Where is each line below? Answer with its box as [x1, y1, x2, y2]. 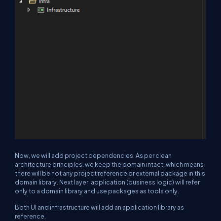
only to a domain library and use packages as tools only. [15, 186, 180, 195]
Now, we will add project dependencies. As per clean [15, 151, 172, 159]
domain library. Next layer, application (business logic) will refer [15, 178, 200, 186]
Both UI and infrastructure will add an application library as [15, 203, 184, 211]
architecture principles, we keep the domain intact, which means [15, 160, 204, 168]
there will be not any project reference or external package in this [15, 169, 205, 177]
